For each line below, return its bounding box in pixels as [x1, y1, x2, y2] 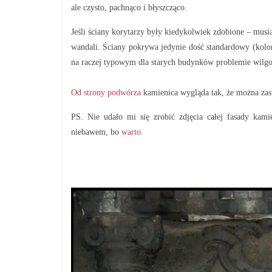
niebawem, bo [71, 127, 121, 137]
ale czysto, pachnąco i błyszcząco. [71, 3, 187, 12]
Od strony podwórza [71, 88, 141, 97]
